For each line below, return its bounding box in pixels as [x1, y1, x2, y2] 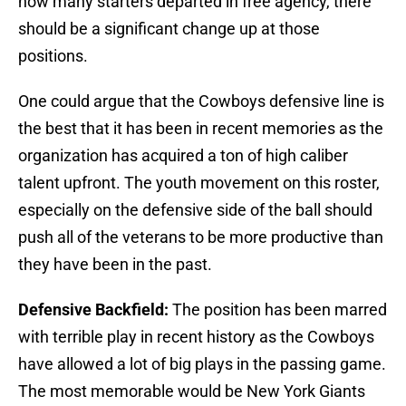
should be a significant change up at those [18, 19, 320, 39]
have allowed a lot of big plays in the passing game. [18, 354, 386, 374]
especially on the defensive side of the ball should [18, 200, 372, 220]
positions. [18, 46, 88, 66]
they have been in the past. [18, 255, 212, 275]
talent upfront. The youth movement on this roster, [18, 173, 380, 193]
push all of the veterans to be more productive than [18, 227, 383, 247]
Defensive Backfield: [18, 300, 169, 320]
